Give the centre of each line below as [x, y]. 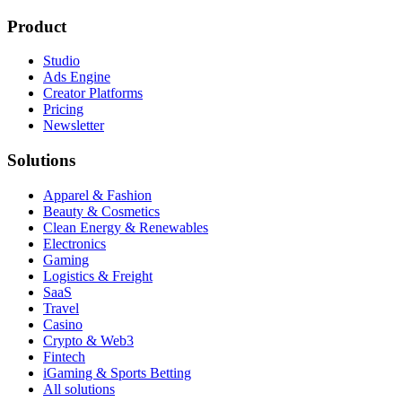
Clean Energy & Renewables [126, 227]
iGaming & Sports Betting [117, 372]
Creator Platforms [93, 93]
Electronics [74, 243]
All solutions [79, 389]
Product [37, 26]
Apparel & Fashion [97, 195]
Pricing [63, 109]
